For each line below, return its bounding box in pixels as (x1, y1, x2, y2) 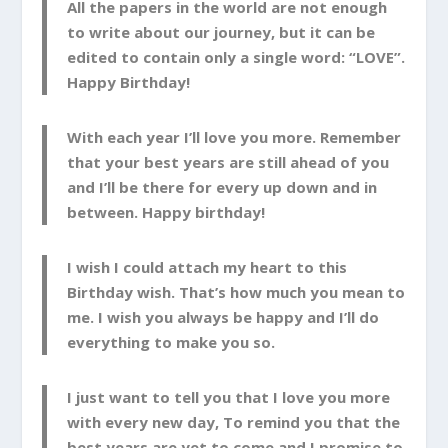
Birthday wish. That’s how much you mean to (67, 281, 406, 302)
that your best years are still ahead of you (67, 151, 390, 172)
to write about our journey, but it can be (67, 21, 376, 42)
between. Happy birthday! (67, 201, 266, 222)
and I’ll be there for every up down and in (67, 176, 378, 197)
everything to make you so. (67, 331, 276, 352)
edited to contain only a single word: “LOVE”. (67, 46, 406, 67)
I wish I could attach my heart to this (67, 256, 348, 277)
